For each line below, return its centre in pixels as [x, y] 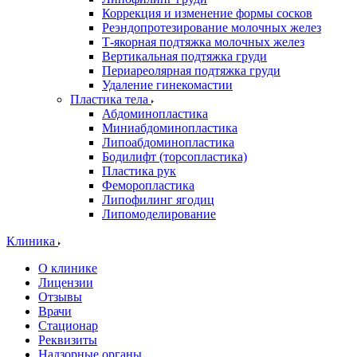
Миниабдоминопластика [170, 128]
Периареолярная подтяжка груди [191, 71]
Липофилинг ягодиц [158, 200]
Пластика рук [139, 171]
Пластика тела [109, 99]
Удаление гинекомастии [167, 85]
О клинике [68, 268]
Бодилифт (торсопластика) [175, 157]
